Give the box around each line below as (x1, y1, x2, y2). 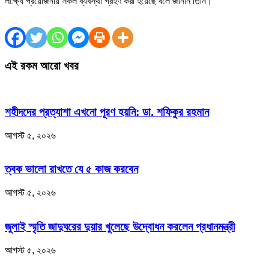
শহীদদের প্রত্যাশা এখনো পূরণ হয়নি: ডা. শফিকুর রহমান (5, 105, 209, 118)
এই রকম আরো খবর (5, 59, 79, 72)
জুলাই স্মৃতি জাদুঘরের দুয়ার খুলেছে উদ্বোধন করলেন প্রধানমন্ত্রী (5, 220, 235, 233)
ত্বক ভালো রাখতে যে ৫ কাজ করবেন (5, 163, 138, 176)
